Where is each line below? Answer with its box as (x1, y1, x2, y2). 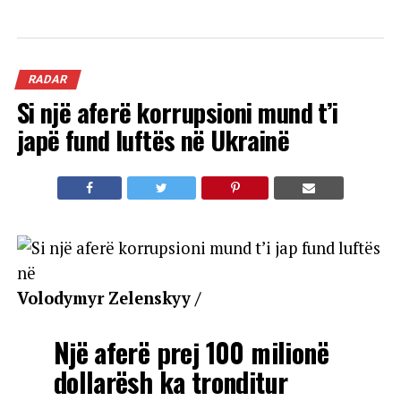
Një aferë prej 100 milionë (53, 331, 328, 372)
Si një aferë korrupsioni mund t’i (16, 92, 338, 131)
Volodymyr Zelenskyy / (16, 286, 200, 309)
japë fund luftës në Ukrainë (16, 120, 290, 158)
